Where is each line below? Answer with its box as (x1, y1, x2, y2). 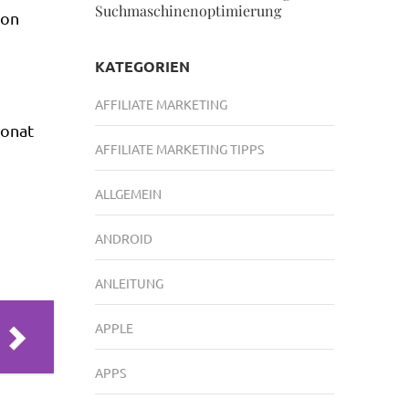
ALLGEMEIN (94, 185, 162, 202)
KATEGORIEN (94, 57, 190, 76)
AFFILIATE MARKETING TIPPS (94, 141, 264, 157)
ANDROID (94, 230, 152, 246)
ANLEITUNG (94, 275, 163, 291)
